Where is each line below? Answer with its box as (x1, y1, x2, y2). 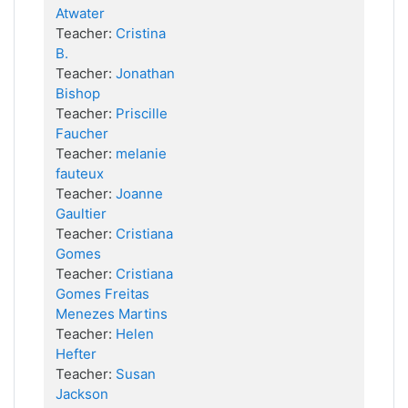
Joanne (116, 185, 163, 202)
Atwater (56, 5, 105, 22)
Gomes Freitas (56, 285, 149, 302)
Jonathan (116, 65, 175, 82)
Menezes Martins (56, 305, 168, 322)
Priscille (116, 105, 168, 122)
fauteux (56, 165, 104, 182)
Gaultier (56, 205, 107, 222)
